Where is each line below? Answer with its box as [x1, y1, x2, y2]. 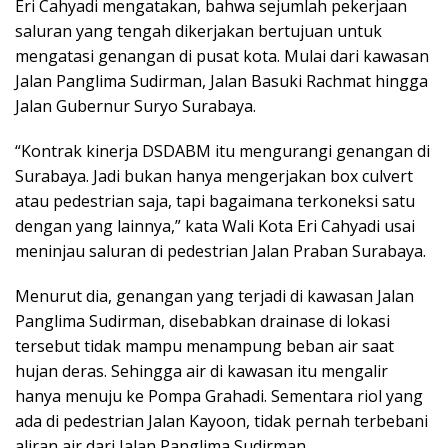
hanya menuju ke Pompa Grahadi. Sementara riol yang [15, 384, 423, 407]
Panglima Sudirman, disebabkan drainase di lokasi [15, 309, 390, 332]
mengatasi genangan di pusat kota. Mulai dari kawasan [15, 44, 429, 67]
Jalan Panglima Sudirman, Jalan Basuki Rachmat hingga [15, 69, 428, 92]
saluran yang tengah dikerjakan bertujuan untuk [15, 19, 382, 42]
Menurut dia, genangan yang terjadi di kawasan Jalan [15, 284, 414, 307]
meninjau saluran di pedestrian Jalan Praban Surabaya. [15, 239, 426, 262]
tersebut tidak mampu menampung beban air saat [15, 334, 394, 357]
